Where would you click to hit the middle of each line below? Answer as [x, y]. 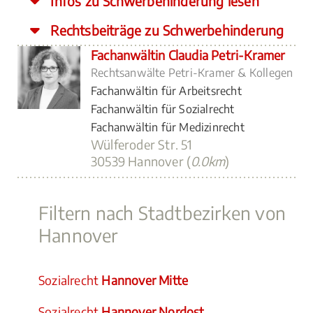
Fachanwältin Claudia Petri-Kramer [188, 55]
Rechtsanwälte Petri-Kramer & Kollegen [192, 73]
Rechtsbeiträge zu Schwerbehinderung [166, 30]
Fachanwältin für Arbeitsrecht [166, 91]
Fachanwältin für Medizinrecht [168, 127]
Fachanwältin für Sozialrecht [163, 109]
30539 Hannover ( [141, 161]
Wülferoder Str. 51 [142, 144]
